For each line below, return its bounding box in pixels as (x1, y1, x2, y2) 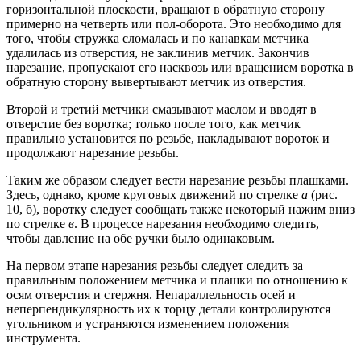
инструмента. (6, 331, 81, 346)
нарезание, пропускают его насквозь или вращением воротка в (6, 60, 354, 75)
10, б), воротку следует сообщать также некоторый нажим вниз (6, 202, 355, 217)
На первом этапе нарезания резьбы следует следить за (6, 259, 303, 273)
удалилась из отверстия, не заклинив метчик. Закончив (6, 46, 309, 60)
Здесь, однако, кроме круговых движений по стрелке (6, 188, 301, 202)
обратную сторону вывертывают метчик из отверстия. (6, 75, 306, 89)
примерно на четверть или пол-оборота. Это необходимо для (6, 17, 341, 31)
